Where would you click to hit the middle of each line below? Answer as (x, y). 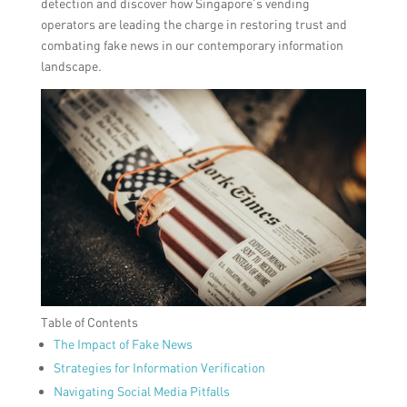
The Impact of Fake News (123, 344)
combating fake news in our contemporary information (192, 45)
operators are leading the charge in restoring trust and (194, 24)
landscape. (71, 66)
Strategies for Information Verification (159, 368)
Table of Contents (89, 323)
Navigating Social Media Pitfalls (141, 392)
